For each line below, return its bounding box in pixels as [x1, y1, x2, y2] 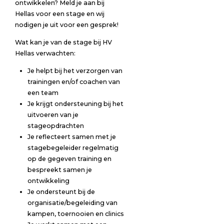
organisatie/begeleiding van [27, 198, 117, 206]
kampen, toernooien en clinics [27, 209, 124, 217]
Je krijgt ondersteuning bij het [27, 99, 123, 107]
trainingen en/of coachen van [27, 77, 120, 85]
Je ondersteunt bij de [27, 187, 95, 195]
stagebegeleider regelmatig [27, 143, 118, 151]
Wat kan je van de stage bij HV [14, 38, 112, 46]
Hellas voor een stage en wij [14, 10, 104, 18]
